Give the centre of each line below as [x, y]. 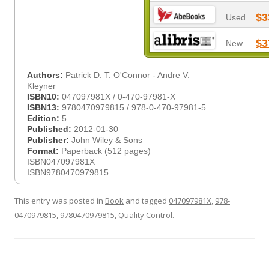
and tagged [146, 201]
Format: [44, 151]
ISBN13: [44, 107]
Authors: [46, 75]
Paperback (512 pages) [106, 151]
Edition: [44, 118]
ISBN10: [44, 97]
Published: [50, 129]
